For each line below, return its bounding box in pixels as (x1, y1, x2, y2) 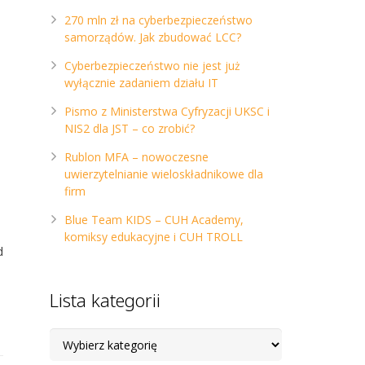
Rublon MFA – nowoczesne (64, 149, 209, 165)
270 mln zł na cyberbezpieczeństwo (64, 12, 253, 28)
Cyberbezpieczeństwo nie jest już (64, 58, 240, 73)
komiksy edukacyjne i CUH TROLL (64, 229, 243, 244)
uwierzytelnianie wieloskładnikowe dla (64, 166, 263, 182)
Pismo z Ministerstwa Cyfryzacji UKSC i (64, 103, 270, 119)
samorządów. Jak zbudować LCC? (64, 29, 241, 45)
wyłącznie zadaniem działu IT (64, 75, 218, 90)
